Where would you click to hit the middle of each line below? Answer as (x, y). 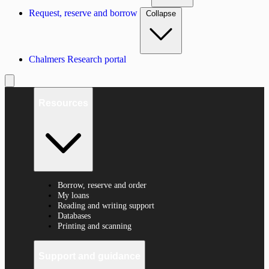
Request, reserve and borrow (83, 13)
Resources (63, 103)
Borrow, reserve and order (102, 185)
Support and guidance (89, 256)
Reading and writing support (106, 206)
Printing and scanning (95, 226)
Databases (74, 216)
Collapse (161, 13)
